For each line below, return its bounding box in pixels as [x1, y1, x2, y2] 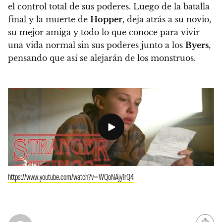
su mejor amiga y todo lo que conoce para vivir [8, 27, 200, 37]
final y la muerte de [8, 14, 90, 24]
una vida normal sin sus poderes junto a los [8, 40, 185, 50]
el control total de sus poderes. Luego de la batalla [8, 1, 210, 11]
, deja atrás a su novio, [122, 14, 211, 24]
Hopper [90, 14, 122, 24]
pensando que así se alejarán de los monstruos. [8, 53, 196, 63]
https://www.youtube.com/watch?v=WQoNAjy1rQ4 [8, 170, 134, 182]
